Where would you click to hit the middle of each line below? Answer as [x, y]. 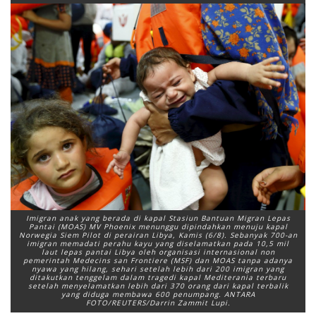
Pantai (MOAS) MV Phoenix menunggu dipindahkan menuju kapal [158, 226]
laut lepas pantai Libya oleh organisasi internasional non [158, 251]
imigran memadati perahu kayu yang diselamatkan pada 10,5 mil [158, 243]
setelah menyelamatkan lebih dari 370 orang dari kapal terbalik [158, 285]
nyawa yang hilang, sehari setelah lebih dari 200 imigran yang [158, 268]
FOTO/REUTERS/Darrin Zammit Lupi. [158, 302]
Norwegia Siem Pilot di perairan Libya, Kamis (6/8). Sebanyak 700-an [158, 235]
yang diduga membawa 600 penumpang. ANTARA [158, 294]
